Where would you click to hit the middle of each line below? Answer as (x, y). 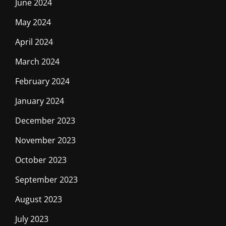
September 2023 (46, 179)
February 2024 (42, 81)
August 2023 (39, 199)
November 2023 (45, 140)
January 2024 (40, 101)
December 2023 (45, 120)
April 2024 (34, 42)
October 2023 (41, 160)
